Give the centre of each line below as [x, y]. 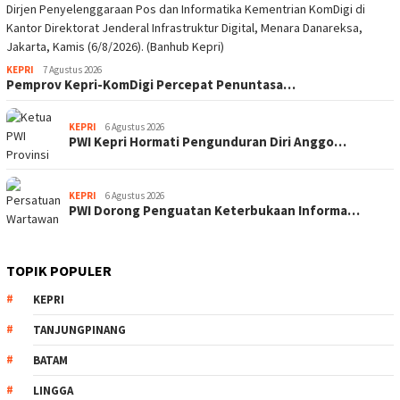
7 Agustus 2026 [72, 70]
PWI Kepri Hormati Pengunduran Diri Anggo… [208, 142]
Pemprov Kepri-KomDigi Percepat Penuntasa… [151, 84]
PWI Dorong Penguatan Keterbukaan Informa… [214, 210]
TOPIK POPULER [59, 271]
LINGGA [53, 391]
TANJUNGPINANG [79, 330]
